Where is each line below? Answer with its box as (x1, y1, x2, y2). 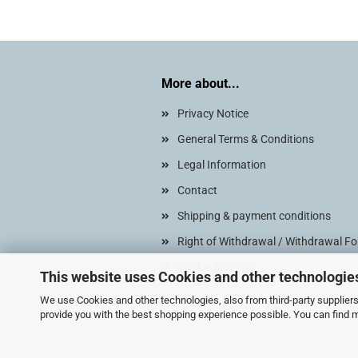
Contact (177, 184, 217, 197)
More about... (161, 76, 240, 91)
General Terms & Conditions (177, 133, 314, 145)
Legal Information (177, 158, 266, 171)
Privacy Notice (177, 107, 249, 120)
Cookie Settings (177, 261, 254, 273)
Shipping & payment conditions (177, 209, 331, 222)
